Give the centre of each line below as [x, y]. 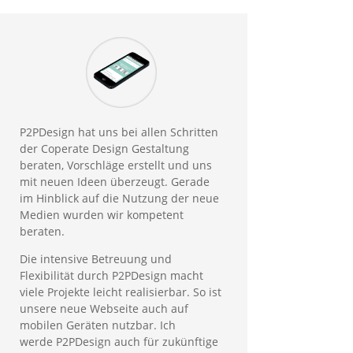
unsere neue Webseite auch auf [104, 309]
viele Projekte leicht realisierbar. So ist [120, 292]
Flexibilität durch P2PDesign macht [111, 276]
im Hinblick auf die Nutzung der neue [119, 199]
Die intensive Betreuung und [95, 259]
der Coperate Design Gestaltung [104, 149]
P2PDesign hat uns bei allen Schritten [119, 132]
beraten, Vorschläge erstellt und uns [115, 165]
